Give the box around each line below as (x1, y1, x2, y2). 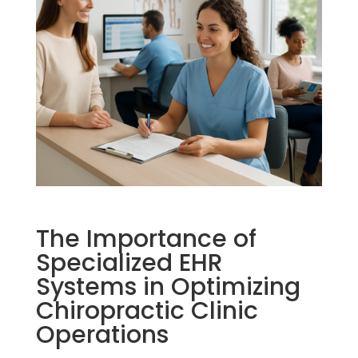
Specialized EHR (35, 246, 223, 280)
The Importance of (35, 222, 257, 257)
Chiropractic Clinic (35, 294, 258, 328)
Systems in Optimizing (35, 270, 300, 304)
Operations (35, 318, 169, 352)
